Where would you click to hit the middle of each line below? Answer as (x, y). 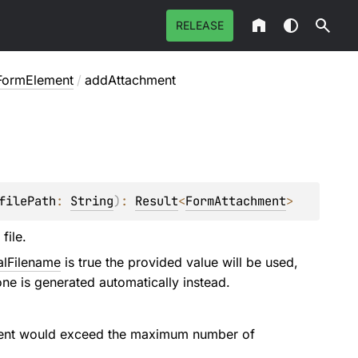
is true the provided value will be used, (179, 262)
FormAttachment (235, 201)
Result (156, 201)
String (91, 201)
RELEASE (200, 25)
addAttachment (130, 80)
